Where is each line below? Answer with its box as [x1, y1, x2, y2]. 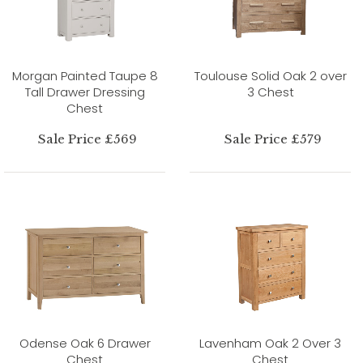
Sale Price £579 [224, 130, 322, 147]
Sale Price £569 [38, 130, 138, 147]
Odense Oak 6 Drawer [19, 334, 151, 352]
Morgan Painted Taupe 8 [11, 66, 158, 84]
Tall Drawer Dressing [24, 83, 145, 100]
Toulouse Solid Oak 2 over [194, 66, 347, 84]
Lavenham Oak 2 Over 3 [199, 334, 341, 352]
